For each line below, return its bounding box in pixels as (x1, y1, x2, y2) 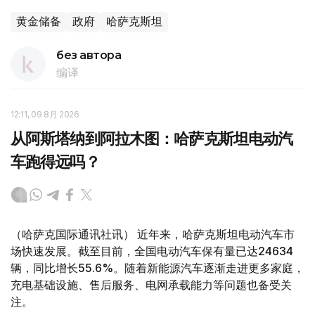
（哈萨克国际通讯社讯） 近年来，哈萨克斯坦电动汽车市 (11, 227, 295, 242)
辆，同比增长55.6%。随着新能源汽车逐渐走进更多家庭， (11, 261, 304, 276)
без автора (56, 49, 122, 63)
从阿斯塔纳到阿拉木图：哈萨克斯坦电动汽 (11, 129, 293, 149)
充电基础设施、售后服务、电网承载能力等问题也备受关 (11, 278, 292, 292)
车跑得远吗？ (11, 153, 100, 172)
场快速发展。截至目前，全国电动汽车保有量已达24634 (11, 244, 293, 259)
